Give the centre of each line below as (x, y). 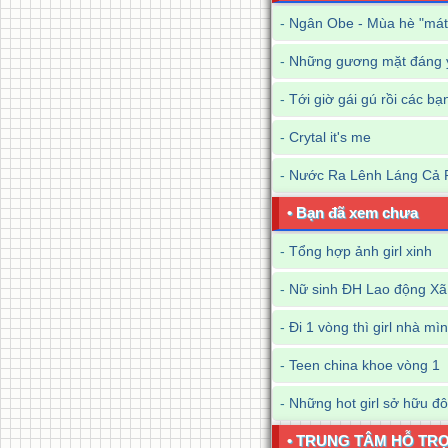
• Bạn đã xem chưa (352, 212)
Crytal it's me (330, 137)
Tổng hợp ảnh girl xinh (360, 251)
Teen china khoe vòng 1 (364, 365)
